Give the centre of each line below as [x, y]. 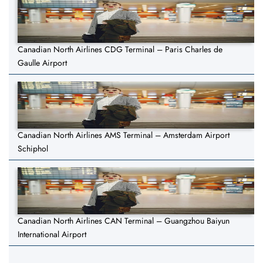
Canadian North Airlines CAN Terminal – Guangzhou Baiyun [124, 221]
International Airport [52, 235]
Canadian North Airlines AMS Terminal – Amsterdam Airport [124, 135]
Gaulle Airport [42, 63]
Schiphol [33, 149]
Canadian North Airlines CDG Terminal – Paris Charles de [120, 50]
